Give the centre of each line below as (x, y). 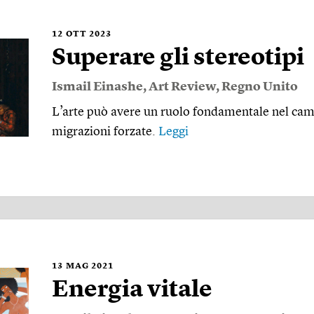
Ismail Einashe (97, 87)
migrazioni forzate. (105, 131)
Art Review (182, 87)
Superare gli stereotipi (178, 58)
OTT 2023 (89, 34)
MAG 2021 (90, 266)
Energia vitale (132, 290)
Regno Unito (260, 87)
